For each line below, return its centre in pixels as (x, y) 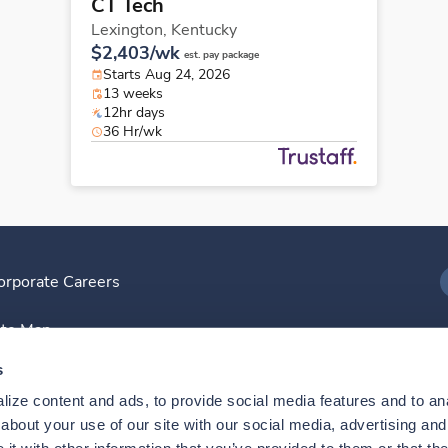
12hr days (134, 113)
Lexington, (131, 30)
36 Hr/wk (132, 132)
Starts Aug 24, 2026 (166, 75)
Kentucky (204, 30)
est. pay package (221, 55)
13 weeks (133, 94)
